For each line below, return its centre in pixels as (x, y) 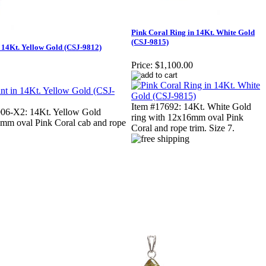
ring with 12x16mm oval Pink (187, 118)
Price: (142, 65)
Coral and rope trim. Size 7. (183, 128)
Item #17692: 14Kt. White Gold (191, 107)
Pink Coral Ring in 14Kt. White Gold (193, 33)
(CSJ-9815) (150, 42)
